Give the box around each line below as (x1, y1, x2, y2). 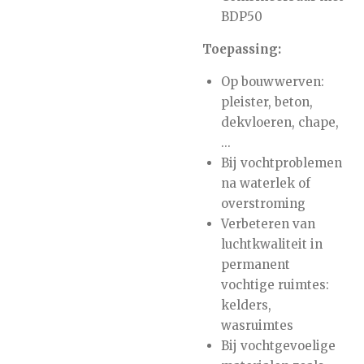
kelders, (220, 297, 271, 313)
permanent (220, 256, 290, 272)
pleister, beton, (220, 93, 313, 110)
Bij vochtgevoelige (220, 337, 336, 353)
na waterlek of (220, 175, 310, 191)
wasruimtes (220, 317, 293, 333)
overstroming (220, 195, 305, 211)
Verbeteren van (220, 215, 315, 232)
